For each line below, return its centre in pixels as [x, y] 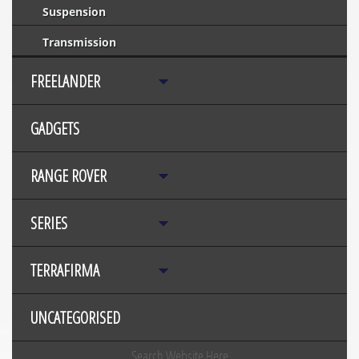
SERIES [49, 223]
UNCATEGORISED [75, 318]
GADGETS [55, 129]
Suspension [74, 12]
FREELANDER [65, 81]
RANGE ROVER [69, 176]
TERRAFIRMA [65, 270]
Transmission [79, 42]
